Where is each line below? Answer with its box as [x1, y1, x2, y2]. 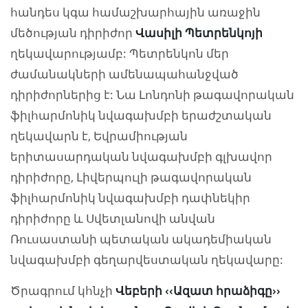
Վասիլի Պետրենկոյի [135, 25, 263, 41]
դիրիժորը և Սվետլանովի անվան [10, 210, 215, 227]
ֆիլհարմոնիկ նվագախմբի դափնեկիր [10, 190, 250, 206]
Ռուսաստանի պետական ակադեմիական [10, 231, 272, 247]
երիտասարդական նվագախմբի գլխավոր [10, 148, 272, 165]
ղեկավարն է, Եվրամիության [10, 128, 188, 144]
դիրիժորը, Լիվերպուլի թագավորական [10, 169, 252, 186]
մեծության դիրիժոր [10, 25, 135, 41]
